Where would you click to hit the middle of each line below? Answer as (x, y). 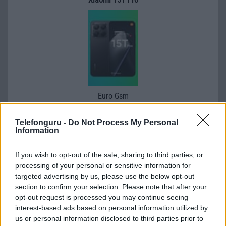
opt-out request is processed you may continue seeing (102, 197)
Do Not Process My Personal (123, 122)
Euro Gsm (113, 96)
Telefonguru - (42, 122)
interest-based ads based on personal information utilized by (111, 208)
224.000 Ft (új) (113, 107)
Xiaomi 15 (113, 134)
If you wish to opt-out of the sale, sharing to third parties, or (109, 155)
